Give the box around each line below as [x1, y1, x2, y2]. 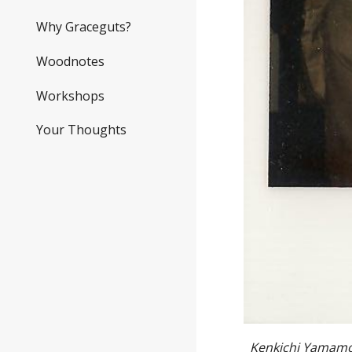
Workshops [36, 86, 104, 104]
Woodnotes [36, 52, 104, 70]
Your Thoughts [36, 121, 126, 139]
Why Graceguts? [36, 18, 131, 36]
